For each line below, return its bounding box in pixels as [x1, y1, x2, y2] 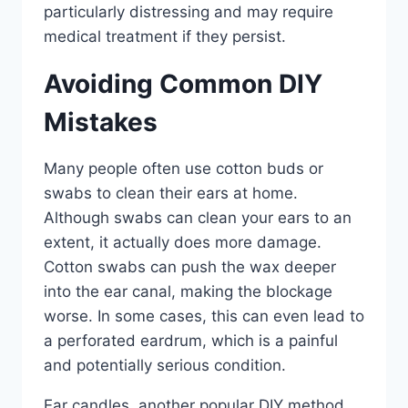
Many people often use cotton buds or [44, 158, 323, 178]
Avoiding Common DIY [44, 67, 322, 99]
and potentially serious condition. [44, 355, 286, 374]
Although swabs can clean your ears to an [44, 208, 352, 227]
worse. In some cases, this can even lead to [44, 306, 364, 325]
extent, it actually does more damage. [44, 232, 321, 251]
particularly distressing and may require [44, 2, 333, 21]
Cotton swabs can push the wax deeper [44, 257, 336, 276]
